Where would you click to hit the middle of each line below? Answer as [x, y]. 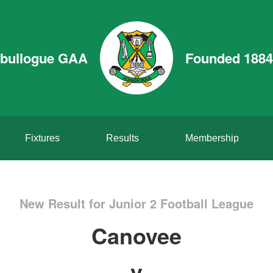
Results [122, 138]
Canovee [136, 235]
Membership [212, 138]
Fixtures [42, 138]
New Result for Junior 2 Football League [136, 203]
